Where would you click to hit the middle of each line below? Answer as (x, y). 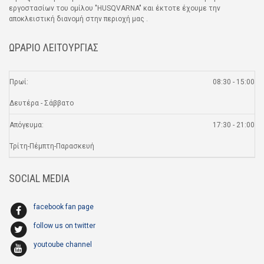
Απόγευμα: (27, 125)
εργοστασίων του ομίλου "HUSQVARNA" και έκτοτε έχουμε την (115, 9)
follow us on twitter (65, 226)
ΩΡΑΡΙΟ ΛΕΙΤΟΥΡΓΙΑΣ (54, 48)
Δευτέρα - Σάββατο (42, 103)
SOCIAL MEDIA (39, 179)
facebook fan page (64, 207)
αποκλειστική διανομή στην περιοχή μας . (78, 19)
